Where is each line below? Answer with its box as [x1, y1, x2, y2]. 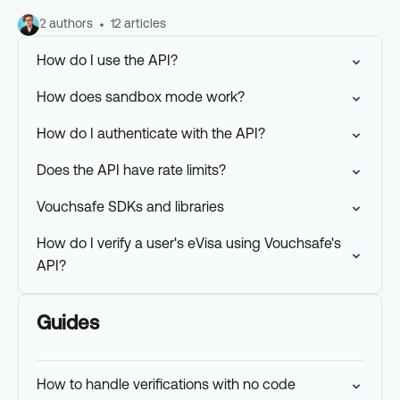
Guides [37, 314, 99, 335]
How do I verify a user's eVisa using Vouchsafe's [37, 237, 341, 252]
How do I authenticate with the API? [37, 128, 265, 142]
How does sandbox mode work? [37, 91, 245, 105]
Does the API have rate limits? [37, 164, 226, 179]
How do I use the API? [37, 54, 178, 69]
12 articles [111, 18, 166, 31]
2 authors [39, 18, 93, 31]
